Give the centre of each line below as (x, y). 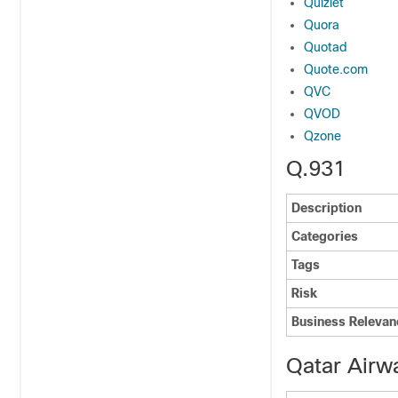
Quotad (326, 47)
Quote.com (336, 69)
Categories (325, 236)
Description (326, 208)
